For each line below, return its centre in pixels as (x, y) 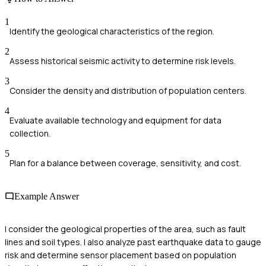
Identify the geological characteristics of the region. (112, 31)
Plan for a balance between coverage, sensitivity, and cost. (125, 163)
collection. (30, 134)
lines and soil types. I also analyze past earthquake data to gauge (133, 242)
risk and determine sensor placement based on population (121, 255)
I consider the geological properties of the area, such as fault (125, 229)
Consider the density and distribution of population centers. (128, 91)
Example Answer (47, 196)
